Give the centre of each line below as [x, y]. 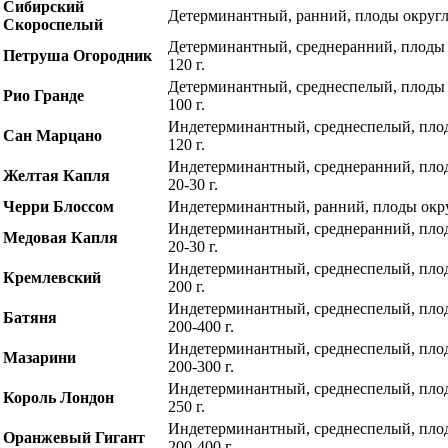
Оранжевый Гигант [74, 437]
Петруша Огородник [77, 55]
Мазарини [39, 357]
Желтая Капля [56, 175]
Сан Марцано [52, 135]
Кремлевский [52, 277]
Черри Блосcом [58, 206]
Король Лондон [58, 397]
